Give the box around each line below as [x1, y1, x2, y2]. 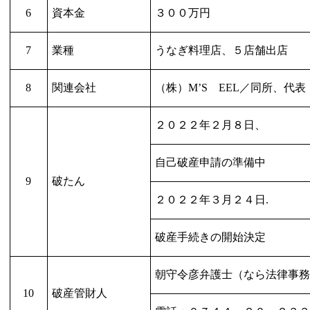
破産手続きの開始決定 [155, 230, 266, 243]
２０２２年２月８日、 [155, 118, 266, 131]
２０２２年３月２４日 [155, 193, 266, 206]
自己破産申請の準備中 [155, 156, 266, 168]
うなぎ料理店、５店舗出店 [155, 44, 289, 56]
